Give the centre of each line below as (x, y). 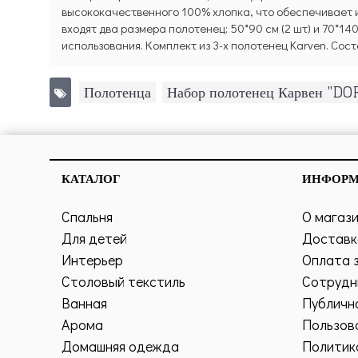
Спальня (87, 217)
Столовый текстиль (123, 282)
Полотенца (117, 92)
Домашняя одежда (120, 346)
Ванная (84, 303)
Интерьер (92, 260)
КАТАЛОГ (91, 179)
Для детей (94, 239)
